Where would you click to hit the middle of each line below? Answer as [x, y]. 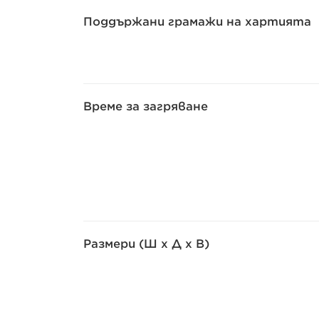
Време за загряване [146, 106]
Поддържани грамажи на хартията [197, 22]
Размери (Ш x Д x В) [146, 244]
